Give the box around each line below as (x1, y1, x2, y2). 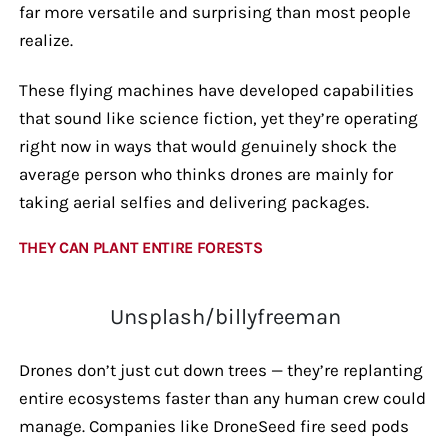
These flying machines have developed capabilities (18, 79, 414, 100)
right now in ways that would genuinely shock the (18, 135, 397, 156)
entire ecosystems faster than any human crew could (18, 387, 426, 408)
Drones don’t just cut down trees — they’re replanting (18, 359, 423, 380)
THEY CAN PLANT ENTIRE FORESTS (18, 237, 263, 257)
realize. (18, 29, 77, 50)
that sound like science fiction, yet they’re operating (18, 107, 418, 128)
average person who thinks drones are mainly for (18, 163, 393, 184)
